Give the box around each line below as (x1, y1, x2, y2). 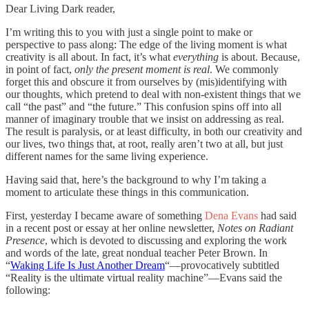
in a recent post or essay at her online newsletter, (6, 221, 217, 234)
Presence (6, 234, 45, 246)
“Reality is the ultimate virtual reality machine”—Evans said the (6, 271, 282, 283)
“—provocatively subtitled (165, 259, 279, 271)
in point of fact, (6, 63, 74, 75)
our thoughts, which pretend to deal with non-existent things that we (6, 88, 301, 100)
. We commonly (210, 63, 279, 75)
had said (258, 209, 297, 221)
